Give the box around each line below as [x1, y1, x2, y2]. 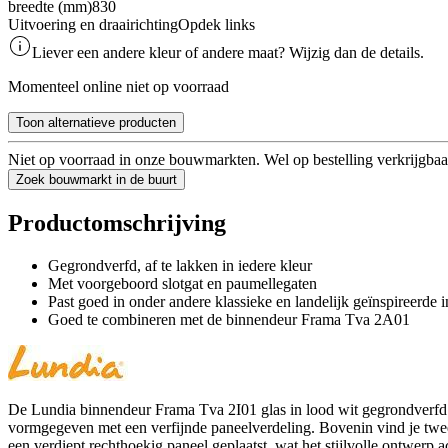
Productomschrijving [8, 209, 226, 236]
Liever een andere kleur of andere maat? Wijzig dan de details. [32, 43, 424, 61]
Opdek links [178, 15, 255, 33]
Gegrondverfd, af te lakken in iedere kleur [48, 256, 312, 274]
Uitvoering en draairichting [8, 15, 178, 33]
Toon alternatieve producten [16, 114, 176, 130]
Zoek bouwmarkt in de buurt [16, 171, 177, 187]
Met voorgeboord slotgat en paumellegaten [48, 274, 317, 292]
